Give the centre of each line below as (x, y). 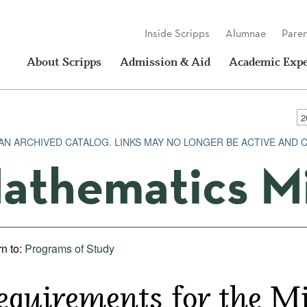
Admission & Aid (165, 61)
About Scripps (64, 61)
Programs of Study (70, 248)
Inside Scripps (177, 33)
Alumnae (246, 33)
